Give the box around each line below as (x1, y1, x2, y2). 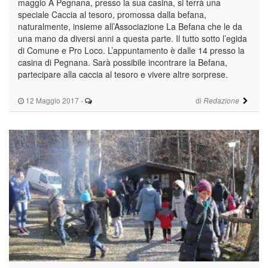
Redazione (203, 95, 239, 105)
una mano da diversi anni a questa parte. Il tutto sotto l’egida (18, 32, 247, 44)
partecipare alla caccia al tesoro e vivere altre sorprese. (18, 68, 228, 80)
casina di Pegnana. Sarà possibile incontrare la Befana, (18, 56, 227, 68)
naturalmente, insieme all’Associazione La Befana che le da (18, 20, 242, 32)
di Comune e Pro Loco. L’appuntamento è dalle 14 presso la (18, 44, 245, 56)
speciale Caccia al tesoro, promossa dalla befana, (18, 8, 206, 20)
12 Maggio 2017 (24, 95, 79, 105)
